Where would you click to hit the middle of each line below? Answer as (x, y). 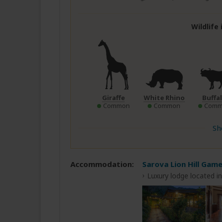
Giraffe (113, 98)
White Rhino (164, 98)
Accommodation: (102, 164)
